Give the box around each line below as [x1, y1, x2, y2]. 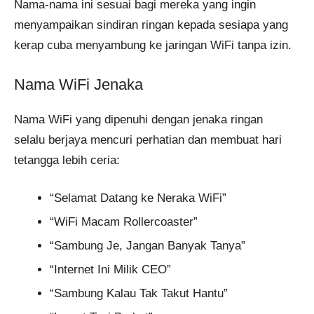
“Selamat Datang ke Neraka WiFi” [50, 191, 226, 205]
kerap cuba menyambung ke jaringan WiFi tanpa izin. [14, 39, 292, 53]
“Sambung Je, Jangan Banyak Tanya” [50, 239, 245, 253]
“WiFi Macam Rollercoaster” [50, 215, 198, 229]
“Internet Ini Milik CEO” [50, 263, 171, 277]
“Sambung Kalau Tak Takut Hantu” [50, 287, 228, 301]
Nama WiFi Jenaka [14, 75, 143, 93]
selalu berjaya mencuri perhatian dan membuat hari [14, 132, 282, 146]
